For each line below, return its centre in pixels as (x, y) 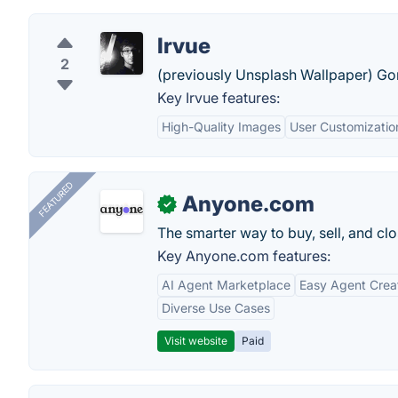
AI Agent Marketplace (226, 285)
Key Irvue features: (219, 98)
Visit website (196, 341)
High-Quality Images (221, 127)
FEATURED (56, 199)
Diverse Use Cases (216, 308)
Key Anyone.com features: (244, 256)
